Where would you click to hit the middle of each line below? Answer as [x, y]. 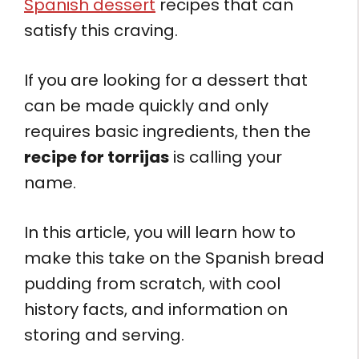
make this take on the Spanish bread [174, 258]
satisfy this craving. [101, 31]
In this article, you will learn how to [160, 233]
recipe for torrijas [97, 157]
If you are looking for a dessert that [166, 81]
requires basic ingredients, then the [167, 132]
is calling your [226, 157]
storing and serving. [104, 335]
